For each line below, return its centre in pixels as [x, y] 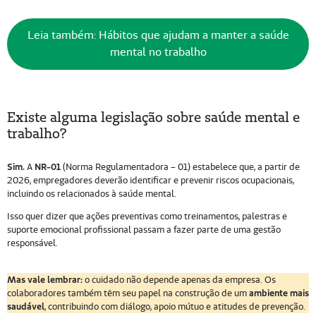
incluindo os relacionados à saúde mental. [91, 193]
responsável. [32, 243]
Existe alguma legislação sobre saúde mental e [153, 117]
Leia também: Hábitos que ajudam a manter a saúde [158, 35]
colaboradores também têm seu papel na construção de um [128, 293]
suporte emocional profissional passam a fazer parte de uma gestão [144, 229]
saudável [25, 306]
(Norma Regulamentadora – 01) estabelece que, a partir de [180, 166]
